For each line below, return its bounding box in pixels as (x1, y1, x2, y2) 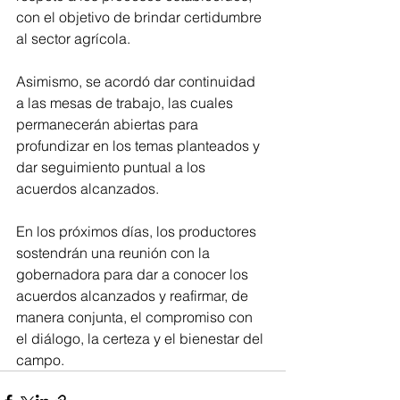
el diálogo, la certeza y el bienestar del (16, 329, 267, 347)
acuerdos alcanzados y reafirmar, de (16, 287, 252, 304)
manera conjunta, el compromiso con (16, 308, 256, 326)
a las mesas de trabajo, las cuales (16, 94, 237, 112)
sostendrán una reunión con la (16, 244, 213, 262)
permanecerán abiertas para (16, 115, 202, 133)
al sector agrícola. (16, 29, 130, 47)
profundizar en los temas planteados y (16, 137, 263, 154)
